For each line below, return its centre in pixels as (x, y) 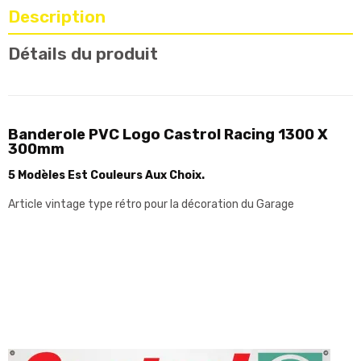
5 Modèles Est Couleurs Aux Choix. (106, 176)
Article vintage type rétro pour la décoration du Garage (151, 204)
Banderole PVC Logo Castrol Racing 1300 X (168, 134)
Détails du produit (83, 54)
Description (57, 17)
